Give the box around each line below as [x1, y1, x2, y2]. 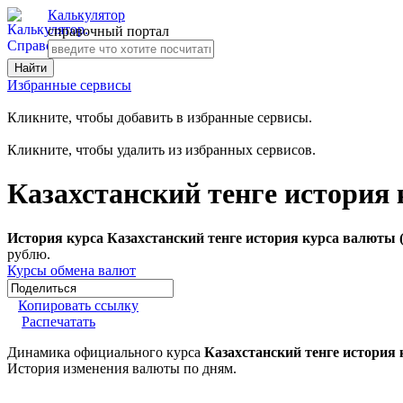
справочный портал [48, 23, 169, 39]
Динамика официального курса [7, 344, 204, 360]
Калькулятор [48, 7, 125, 22]
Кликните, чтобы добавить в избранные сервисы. [7, 110, 312, 125]
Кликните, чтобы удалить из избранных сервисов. [7, 142, 316, 157]
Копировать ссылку [18, 297, 139, 313]
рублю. [7, 246, 50, 262]
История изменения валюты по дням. [7, 360, 237, 376]
